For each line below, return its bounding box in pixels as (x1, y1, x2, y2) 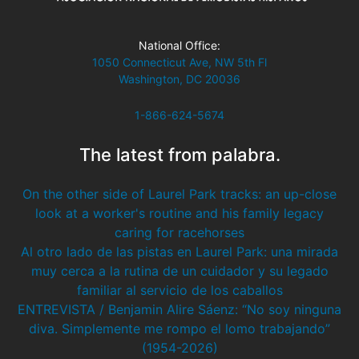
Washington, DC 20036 (119, 72, 240, 87)
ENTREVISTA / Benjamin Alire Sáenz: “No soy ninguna (18, 301, 341, 318)
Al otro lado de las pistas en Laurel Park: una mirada (21, 244, 338, 260)
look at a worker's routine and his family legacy (35, 205, 324, 222)
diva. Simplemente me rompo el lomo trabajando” (29, 321, 330, 337)
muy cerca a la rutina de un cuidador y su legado (30, 263, 329, 280)
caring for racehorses (115, 224, 244, 241)
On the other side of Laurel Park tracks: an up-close (22, 186, 337, 203)
